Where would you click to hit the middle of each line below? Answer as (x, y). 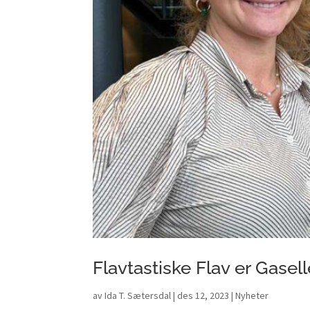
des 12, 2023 (203, 295)
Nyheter (252, 295)
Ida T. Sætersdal (138, 295)
